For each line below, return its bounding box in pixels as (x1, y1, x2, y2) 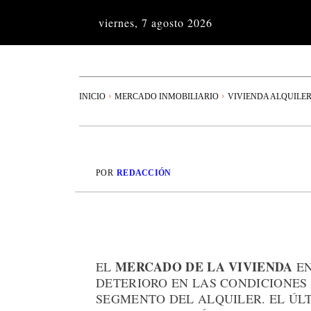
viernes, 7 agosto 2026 (99, 15, 212, 30)
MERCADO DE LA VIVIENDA (115, 258, 293, 276)
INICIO (79, 91, 106, 101)
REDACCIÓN (116, 168, 171, 178)
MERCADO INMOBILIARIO (115, 91, 219, 101)
